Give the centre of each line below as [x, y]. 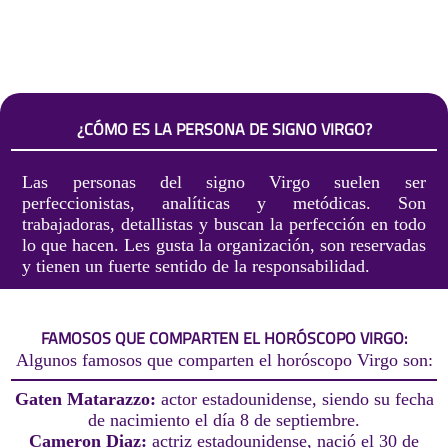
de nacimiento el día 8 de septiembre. [224, 420]
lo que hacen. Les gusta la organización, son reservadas [224, 244]
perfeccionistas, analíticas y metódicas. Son [224, 202]
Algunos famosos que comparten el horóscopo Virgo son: [224, 360]
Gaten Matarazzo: [87, 399]
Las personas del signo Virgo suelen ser [224, 181]
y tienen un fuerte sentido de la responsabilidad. [196, 265]
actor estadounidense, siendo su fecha [297, 399]
